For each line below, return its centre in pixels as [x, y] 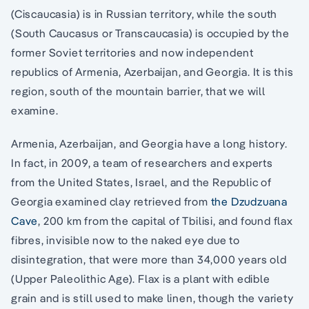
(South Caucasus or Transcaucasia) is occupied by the [150, 33]
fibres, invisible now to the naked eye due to [126, 240]
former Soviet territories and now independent [132, 53]
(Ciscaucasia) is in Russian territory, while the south [144, 14]
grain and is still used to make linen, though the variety [152, 298]
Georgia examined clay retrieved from [111, 202]
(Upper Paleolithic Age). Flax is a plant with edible [141, 279]
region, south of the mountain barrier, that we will [138, 91]
